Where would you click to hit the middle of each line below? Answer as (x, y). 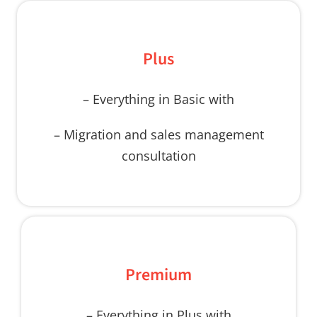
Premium (158, 275)
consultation (158, 155)
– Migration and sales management (158, 134)
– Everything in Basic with (158, 99)
